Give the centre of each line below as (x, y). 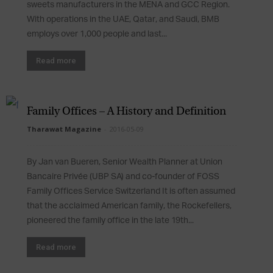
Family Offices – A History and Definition (126, 112)
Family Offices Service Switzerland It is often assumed (131, 191)
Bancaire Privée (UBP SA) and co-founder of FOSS (123, 177)
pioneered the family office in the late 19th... (110, 221)
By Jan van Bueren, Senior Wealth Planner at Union (125, 162)
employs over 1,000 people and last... (97, 34)
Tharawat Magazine (64, 129)
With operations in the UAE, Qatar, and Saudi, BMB (123, 19)
